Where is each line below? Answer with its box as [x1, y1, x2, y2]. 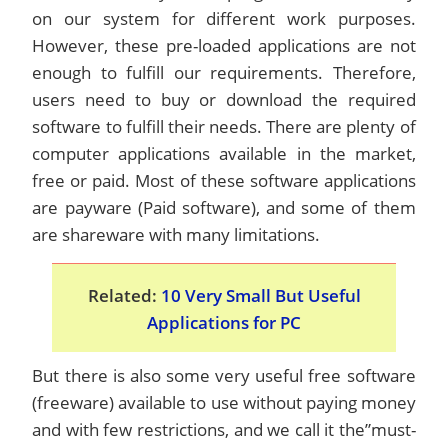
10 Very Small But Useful [160, 284, 361, 307]
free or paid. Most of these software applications [32, 169, 416, 192]
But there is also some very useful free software [32, 364, 416, 387]
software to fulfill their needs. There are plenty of [32, 115, 416, 138]
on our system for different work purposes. [32, 7, 416, 30]
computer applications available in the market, [32, 142, 416, 165]
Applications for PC [147, 311, 301, 334]
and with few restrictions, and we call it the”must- [32, 418, 416, 441]
